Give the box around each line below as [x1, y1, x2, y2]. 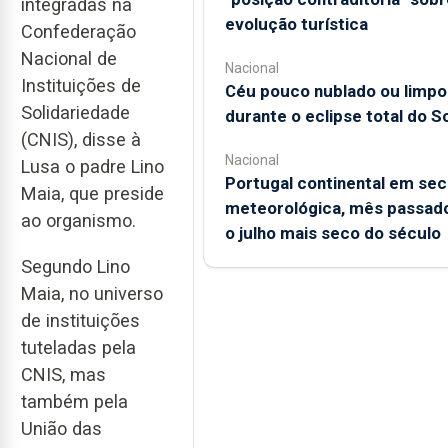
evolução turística [224, 14, 368, 34]
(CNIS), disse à [21, 128, 141, 150]
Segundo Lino [21, 256, 130, 278]
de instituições [21, 310, 140, 332]
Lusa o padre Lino [21, 155, 164, 177]
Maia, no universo [21, 283, 163, 305]
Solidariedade [21, 101, 130, 123]
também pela [21, 391, 128, 413]
